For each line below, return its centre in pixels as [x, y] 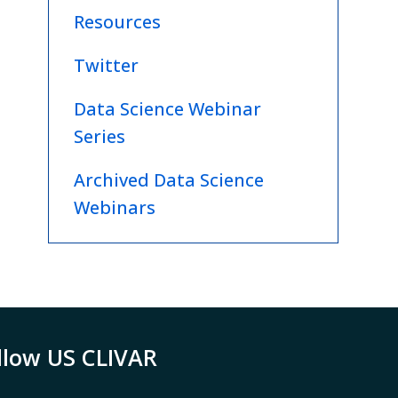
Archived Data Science [169, 179]
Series [99, 136]
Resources [117, 21]
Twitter [106, 65]
